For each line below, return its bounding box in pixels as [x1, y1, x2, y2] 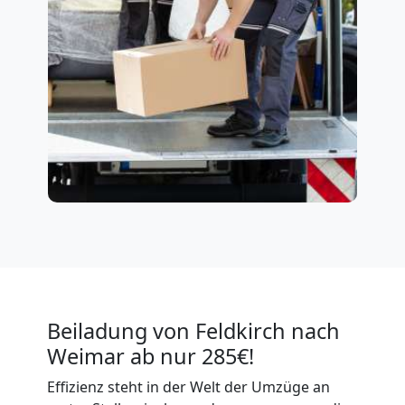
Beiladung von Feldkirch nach [47, 316, 340, 345]
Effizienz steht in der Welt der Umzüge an [47, 376, 330, 397]
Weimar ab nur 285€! [47, 341, 254, 371]
